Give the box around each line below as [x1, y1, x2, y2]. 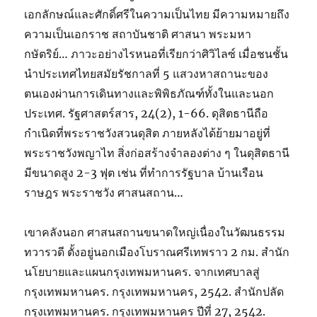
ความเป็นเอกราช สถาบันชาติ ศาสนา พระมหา [24, 27, 252, 41]
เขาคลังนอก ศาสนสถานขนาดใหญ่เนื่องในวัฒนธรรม [24, 225, 286, 239]
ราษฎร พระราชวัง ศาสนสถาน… [24, 185, 184, 200]
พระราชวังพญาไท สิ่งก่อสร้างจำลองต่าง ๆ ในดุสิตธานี [24, 146, 290, 160]
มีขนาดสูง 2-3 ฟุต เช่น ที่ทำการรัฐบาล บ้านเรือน [24, 166, 264, 180]
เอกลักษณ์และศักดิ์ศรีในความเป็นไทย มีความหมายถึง [24, 7, 290, 21]
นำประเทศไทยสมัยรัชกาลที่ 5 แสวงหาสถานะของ [24, 67, 269, 81]
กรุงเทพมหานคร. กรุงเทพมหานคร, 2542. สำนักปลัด [24, 284, 284, 299]
